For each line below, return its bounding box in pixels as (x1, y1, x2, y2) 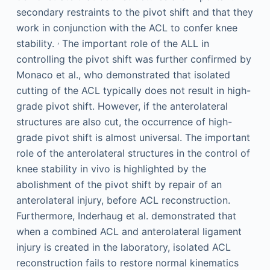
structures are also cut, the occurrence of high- (16, 116, 232, 128)
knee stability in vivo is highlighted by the (16, 163, 206, 175)
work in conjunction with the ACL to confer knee (16, 22, 237, 34)
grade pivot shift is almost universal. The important (16, 131, 250, 144)
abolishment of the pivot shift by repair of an (16, 178, 222, 191)
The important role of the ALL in (58, 37, 209, 50)
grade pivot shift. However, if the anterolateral (16, 100, 228, 113)
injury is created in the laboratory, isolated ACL (16, 241, 231, 254)
